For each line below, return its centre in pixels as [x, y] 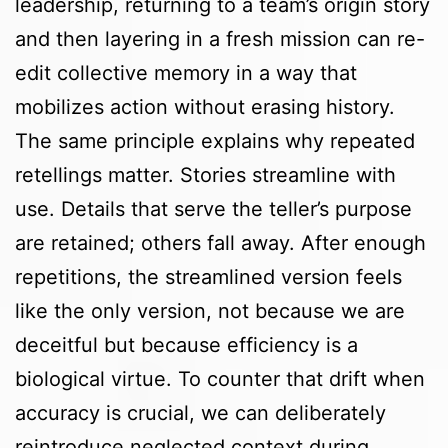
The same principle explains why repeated [215, 141]
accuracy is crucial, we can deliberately [200, 413]
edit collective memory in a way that [186, 73]
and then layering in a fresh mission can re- [220, 39]
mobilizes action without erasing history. [205, 107]
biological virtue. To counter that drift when [220, 379]
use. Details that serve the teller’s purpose [213, 209]
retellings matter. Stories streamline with [205, 175]
